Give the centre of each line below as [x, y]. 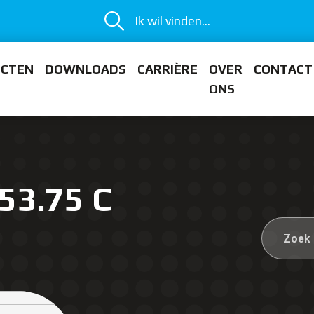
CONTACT [283, 69]
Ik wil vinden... [172, 21]
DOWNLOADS [86, 69]
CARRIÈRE [168, 69]
